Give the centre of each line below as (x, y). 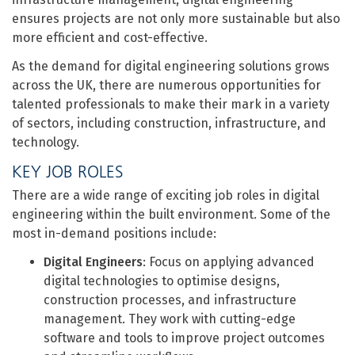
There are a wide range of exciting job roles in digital (166, 195)
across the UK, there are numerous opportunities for (166, 85)
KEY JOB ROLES (68, 172)
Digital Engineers (93, 262)
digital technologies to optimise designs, (162, 281)
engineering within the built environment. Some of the (171, 214)
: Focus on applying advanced (229, 262)
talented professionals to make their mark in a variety (171, 104)
